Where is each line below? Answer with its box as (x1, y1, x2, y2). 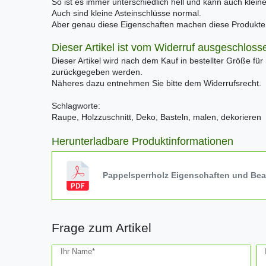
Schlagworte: (52, 100, 100, 110)
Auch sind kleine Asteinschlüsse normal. (52, 8, 201, 18)
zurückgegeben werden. (52, 66, 142, 77)
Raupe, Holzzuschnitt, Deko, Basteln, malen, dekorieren (52, 112, 261, 122)
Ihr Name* (61, 247, 95, 256)
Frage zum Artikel (52, 220, 151, 235)
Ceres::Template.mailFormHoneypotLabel (49, 245, 205, 255)
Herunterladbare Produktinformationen (52, 135, 233, 147)
